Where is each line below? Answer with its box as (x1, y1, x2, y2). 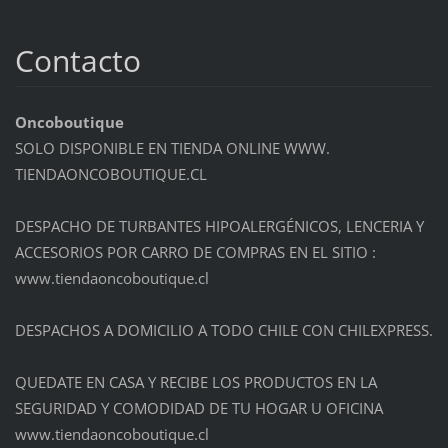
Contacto (14, 40, 141, 82)
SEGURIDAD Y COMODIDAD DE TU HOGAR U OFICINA (14, 398, 383, 418)
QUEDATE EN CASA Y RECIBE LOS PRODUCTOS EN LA (14, 372, 377, 392)
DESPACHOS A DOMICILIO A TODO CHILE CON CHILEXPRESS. (14, 320, 433, 340)
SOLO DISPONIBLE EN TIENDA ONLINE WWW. (14, 138, 330, 158)
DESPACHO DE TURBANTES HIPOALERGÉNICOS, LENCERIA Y (14, 216, 424, 236)
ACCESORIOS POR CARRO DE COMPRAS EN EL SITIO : (14, 242, 376, 262)
